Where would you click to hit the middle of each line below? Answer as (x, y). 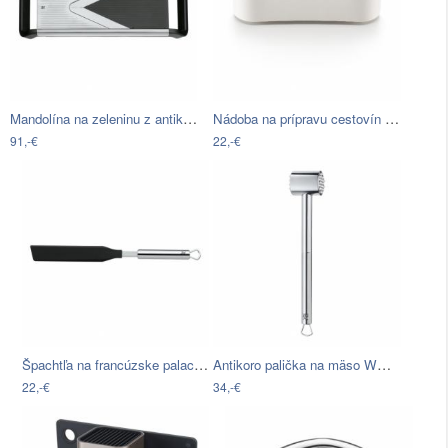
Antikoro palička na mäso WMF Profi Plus (384, 364)
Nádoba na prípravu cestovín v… (392, 117)
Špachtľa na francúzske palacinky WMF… (201, 364)
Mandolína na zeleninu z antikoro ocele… (190, 117)
